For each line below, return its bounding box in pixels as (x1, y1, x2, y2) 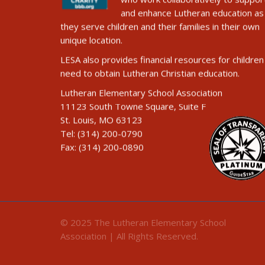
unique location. (60, 34, 122, 47)
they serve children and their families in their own (60, 21, 260, 33)
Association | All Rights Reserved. (60, 238, 198, 251)
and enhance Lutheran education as (121, 7, 264, 20)
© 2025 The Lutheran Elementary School (60, 225, 226, 237)
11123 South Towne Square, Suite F (60, 101, 206, 113)
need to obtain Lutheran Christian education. (60, 67, 240, 80)
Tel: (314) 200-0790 (60, 128, 143, 140)
